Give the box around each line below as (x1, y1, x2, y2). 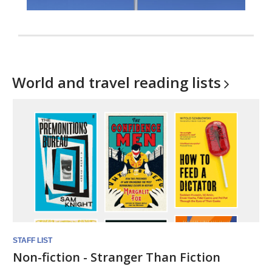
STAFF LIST (13, 236, 52, 245)
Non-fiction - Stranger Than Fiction (13, 249, 220, 265)
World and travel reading (12, 72, 192, 92)
